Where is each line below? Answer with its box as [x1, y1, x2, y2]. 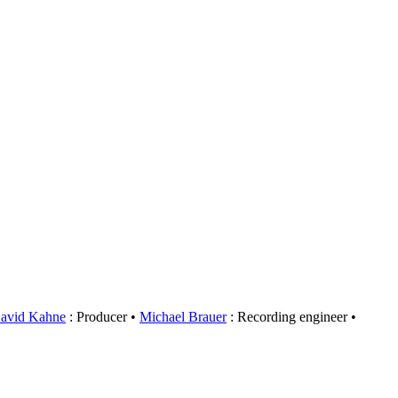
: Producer [66, 308, 127, 324]
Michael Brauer [139, 308, 227, 324]
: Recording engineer [227, 308, 347, 324]
